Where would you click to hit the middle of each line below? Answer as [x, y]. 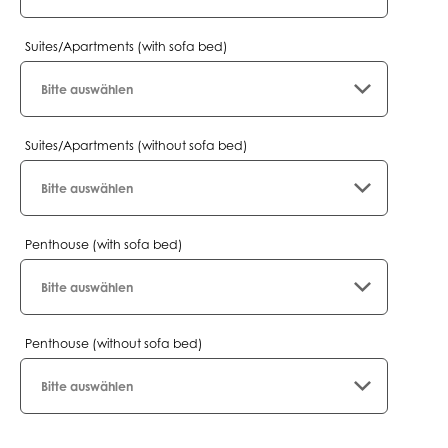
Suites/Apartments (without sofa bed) [136, 145]
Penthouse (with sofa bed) [104, 244]
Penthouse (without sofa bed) [114, 343]
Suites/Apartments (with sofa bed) [126, 46]
